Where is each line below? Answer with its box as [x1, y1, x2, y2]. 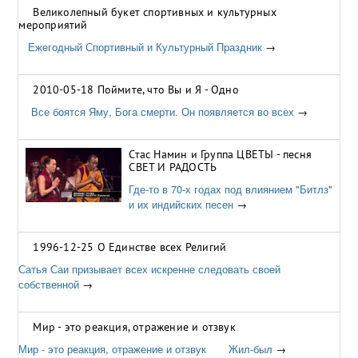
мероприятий [18, 18, 88, 32]
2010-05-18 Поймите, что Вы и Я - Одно [33, 82, 239, 97]
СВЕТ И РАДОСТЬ [129, 160, 217, 174]
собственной [18, 276, 80, 292]
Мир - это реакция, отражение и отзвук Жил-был [18, 341, 273, 356]
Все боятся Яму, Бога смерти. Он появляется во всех [18, 104, 295, 119]
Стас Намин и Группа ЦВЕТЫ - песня [129, 147, 312, 161]
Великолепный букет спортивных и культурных [33, 5, 276, 19]
